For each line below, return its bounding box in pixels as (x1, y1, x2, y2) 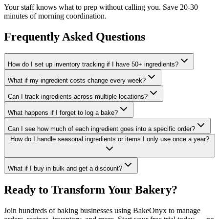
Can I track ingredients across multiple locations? (8, 93, 148, 101)
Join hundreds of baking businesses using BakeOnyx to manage (4, 206, 200, 215)
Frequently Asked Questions (4, 30, 145, 44)
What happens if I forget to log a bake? (8, 109, 118, 117)
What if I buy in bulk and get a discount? (8, 165, 122, 173)
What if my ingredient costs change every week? (8, 77, 146, 85)
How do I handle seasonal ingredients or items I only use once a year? (10, 135, 209, 143)
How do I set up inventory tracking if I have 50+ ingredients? (8, 61, 178, 68)
